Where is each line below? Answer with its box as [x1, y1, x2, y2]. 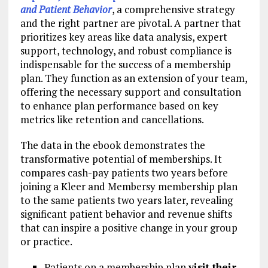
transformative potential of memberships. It [20, 151, 222, 166]
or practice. [20, 234, 72, 248]
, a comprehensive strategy [111, 2, 235, 16]
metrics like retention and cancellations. [20, 112, 204, 126]
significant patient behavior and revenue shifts [20, 206, 232, 221]
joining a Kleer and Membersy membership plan [20, 179, 237, 193]
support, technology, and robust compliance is [20, 43, 232, 57]
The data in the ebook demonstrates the [20, 138, 205, 152]
